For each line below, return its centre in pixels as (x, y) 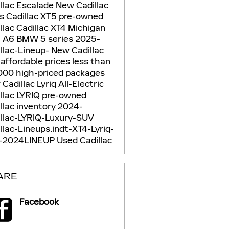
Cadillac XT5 (32, 16)
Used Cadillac (84, 140)
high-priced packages (60, 72)
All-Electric (81, 84)
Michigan (86, 27)
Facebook (39, 202)
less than (91, 61)
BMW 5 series (45, 39)
